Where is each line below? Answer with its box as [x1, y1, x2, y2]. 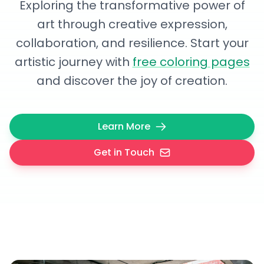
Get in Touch [93, 146, 154, 159]
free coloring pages [132, 54, 250, 70]
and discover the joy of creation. [37, 72, 227, 89]
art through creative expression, [37, 16, 227, 32]
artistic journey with [14, 54, 133, 70]
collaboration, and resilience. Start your [15, 35, 249, 51]
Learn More [97, 120, 150, 133]
